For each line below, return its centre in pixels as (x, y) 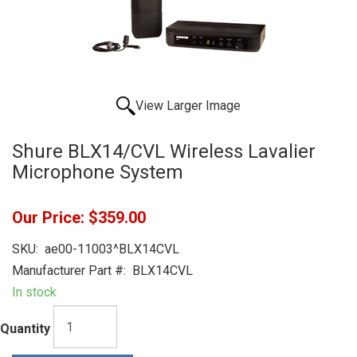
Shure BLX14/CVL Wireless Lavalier (164, 151)
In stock (34, 292)
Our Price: (48, 218)
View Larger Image (188, 106)
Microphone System (98, 172)
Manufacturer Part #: (69, 271)
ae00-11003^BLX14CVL (109, 249)
